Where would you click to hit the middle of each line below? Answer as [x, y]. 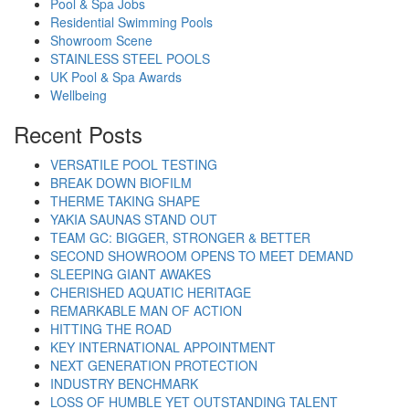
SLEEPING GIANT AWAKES [131, 274]
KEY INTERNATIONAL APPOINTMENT [163, 347]
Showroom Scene [101, 41]
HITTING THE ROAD [111, 329]
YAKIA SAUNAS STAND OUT [134, 220]
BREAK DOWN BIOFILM [121, 183]
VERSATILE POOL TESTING [134, 165]
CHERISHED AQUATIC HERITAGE [151, 293]
